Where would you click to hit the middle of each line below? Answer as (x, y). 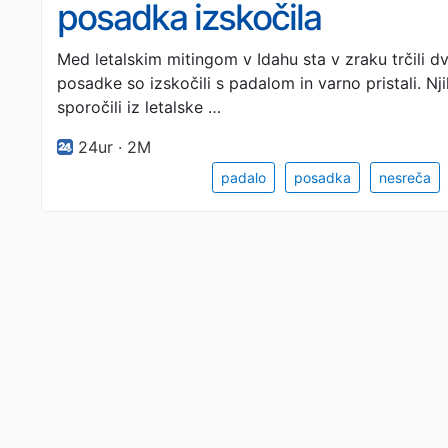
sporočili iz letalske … (139, 107)
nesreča (405, 177)
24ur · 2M (114, 147)
